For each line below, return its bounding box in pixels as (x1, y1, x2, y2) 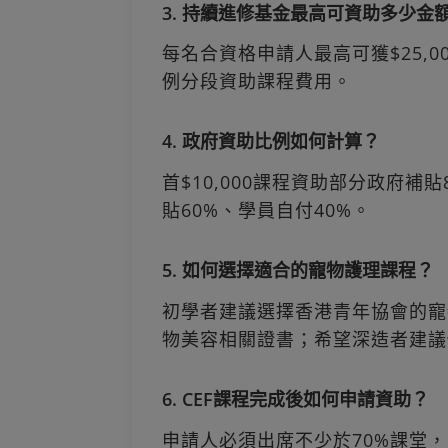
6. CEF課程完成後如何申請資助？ (162, 387, 429, 412)
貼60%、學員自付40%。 (162, 198, 371, 223)
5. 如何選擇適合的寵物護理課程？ (162, 258, 434, 283)
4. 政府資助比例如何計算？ (162, 129, 380, 154)
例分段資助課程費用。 (162, 69, 352, 94)
